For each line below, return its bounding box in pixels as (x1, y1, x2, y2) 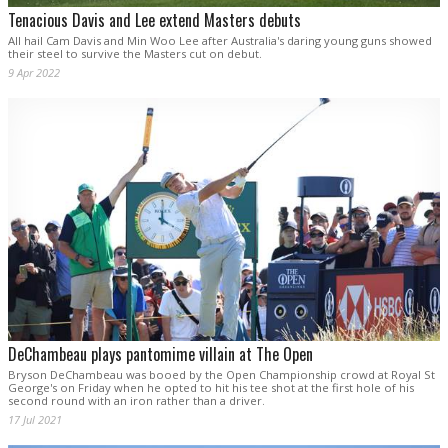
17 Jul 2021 (8, 411, 62, 427)
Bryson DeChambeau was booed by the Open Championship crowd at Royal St (8, 366, 435, 382)
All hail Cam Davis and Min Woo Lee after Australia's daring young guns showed (8, 32, 432, 48)
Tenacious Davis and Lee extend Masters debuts (8, 7, 301, 32)
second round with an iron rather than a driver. (8, 392, 265, 408)
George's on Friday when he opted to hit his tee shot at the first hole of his (8, 379, 414, 395)
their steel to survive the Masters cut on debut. (8, 45, 262, 61)
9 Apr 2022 (8, 64, 60, 80)
